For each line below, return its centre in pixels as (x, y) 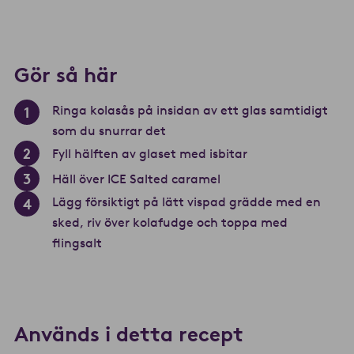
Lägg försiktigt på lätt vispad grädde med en (186, 202)
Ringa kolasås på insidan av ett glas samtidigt (190, 110)
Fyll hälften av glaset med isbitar (150, 154)
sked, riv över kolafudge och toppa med (170, 222)
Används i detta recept (129, 335)
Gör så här (66, 75)
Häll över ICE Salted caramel (136, 179)
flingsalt (77, 243)
